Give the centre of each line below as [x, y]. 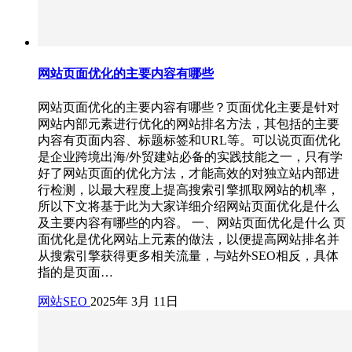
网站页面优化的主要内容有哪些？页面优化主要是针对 [189, 107]
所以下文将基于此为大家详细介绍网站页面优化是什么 [189, 206]
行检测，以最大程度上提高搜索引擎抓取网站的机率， [189, 189]
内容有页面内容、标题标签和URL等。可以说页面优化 [189, 140]
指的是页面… [75, 272]
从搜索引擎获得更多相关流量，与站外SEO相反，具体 [188, 255]
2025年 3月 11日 [134, 301]
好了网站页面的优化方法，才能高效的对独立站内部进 [189, 173]
